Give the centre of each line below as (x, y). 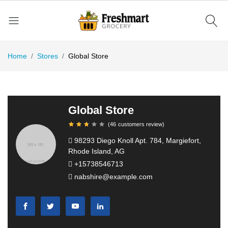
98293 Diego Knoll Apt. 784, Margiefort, (136, 141)
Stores (48, 56)
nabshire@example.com (113, 177)
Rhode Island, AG (96, 151)
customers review (140, 124)
